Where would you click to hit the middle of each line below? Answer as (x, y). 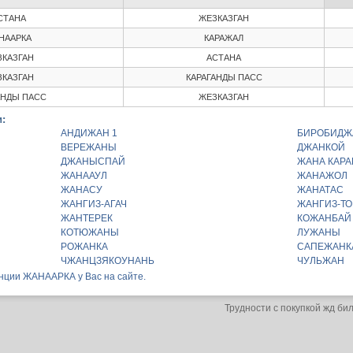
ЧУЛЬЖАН (321, 261)
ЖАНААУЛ (84, 176)
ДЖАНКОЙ (321, 147)
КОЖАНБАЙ (324, 218)
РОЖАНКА (84, 247)
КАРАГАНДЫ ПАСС (224, 77)
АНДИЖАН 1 (89, 133)
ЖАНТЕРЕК (87, 218)
